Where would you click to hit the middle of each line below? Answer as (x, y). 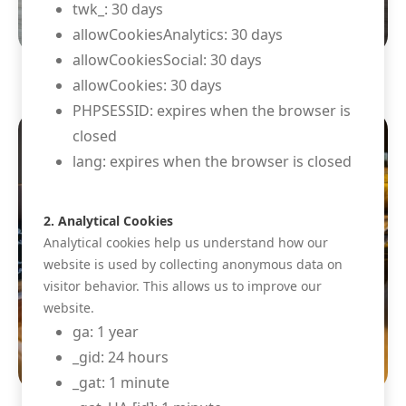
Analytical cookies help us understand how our (186, 242)
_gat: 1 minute (121, 382)
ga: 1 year (106, 331)
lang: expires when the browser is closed (212, 161)
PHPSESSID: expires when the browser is (212, 110)
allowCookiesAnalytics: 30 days (178, 34)
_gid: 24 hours (121, 357)
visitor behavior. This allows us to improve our (183, 285)
